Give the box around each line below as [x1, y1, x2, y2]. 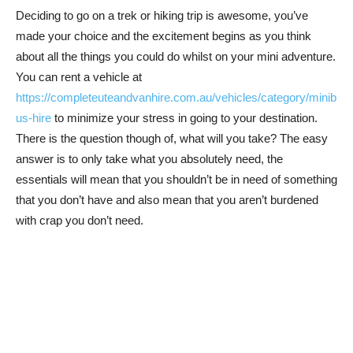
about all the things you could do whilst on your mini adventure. [16, 50, 336, 63]
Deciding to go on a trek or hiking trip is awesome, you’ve [16, 9, 308, 22]
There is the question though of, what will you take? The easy [16, 132, 328, 145]
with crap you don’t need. [16, 214, 143, 227]
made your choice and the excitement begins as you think [16, 29, 311, 43]
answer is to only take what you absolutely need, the [16, 152, 283, 165]
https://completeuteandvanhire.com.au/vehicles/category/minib [16, 91, 336, 104]
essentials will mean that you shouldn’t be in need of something [16, 173, 337, 186]
